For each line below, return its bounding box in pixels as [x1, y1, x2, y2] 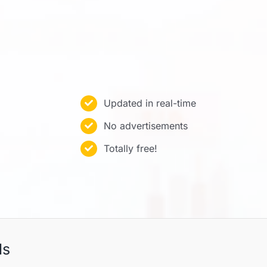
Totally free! [103, 142, 157, 154]
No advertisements [103, 119, 188, 132]
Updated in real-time [103, 97, 196, 109]
